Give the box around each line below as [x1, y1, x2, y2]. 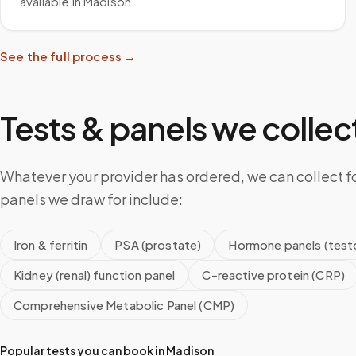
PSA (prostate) [114, 237, 202, 252]
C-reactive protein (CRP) [202, 267, 345, 282]
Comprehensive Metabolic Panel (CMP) [14, 297, 235, 312]
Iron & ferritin [14, 237, 88, 252]
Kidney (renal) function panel [14, 267, 176, 282]
